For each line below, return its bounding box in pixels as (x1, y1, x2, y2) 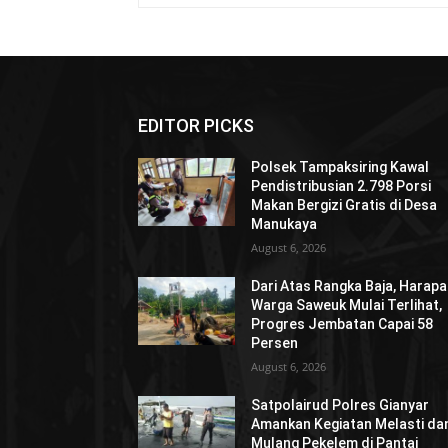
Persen (251, 335, 299, 351)
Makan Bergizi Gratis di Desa (251, 197, 438, 213)
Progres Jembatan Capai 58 (251, 316, 434, 332)
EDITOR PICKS (138, 115, 254, 136)
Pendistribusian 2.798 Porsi (251, 178, 432, 194)
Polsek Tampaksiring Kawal (251, 159, 430, 175)
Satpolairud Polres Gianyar (251, 397, 430, 413)
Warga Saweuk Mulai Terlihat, (251, 297, 443, 313)
